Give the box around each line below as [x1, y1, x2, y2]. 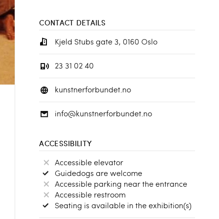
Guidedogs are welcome [55, 168, 143, 178]
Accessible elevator [55, 157, 124, 167]
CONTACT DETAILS [39, 18, 106, 27]
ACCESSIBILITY [39, 138, 92, 148]
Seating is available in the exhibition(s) [55, 200, 192, 210]
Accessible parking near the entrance [55, 178, 188, 189]
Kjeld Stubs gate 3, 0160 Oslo [55, 36, 158, 46]
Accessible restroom [55, 189, 126, 199]
